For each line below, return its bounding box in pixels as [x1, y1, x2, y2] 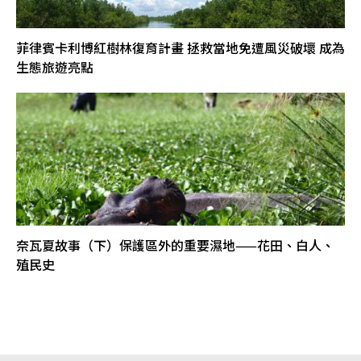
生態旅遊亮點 [16, 57, 93, 77]
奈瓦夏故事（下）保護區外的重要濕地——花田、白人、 [16, 235, 334, 255]
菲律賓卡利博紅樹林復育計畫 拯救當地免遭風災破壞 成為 [16, 38, 345, 58]
